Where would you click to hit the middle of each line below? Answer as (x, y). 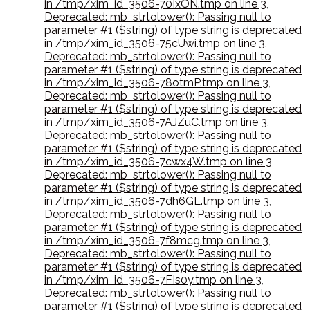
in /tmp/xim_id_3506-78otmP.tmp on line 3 (156, 83)
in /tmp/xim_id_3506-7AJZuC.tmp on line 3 (156, 122)
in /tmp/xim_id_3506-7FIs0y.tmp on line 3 (153, 280)
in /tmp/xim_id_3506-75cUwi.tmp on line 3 (155, 44)
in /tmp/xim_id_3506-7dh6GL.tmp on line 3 (157, 201)
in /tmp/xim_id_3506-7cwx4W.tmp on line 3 (158, 162)
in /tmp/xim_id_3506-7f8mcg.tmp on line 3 (156, 241)
